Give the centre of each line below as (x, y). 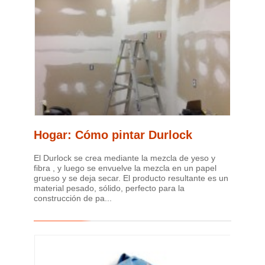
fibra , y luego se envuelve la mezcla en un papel (125, 168)
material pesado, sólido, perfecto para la (109, 188)
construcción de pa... (73, 198)
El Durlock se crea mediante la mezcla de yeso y (125, 158)
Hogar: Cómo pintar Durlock (113, 135)
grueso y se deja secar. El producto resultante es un (131, 178)
